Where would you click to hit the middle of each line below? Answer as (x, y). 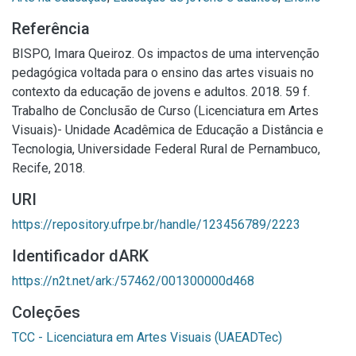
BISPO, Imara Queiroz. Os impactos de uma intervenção (166, 54)
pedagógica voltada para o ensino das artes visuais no (163, 73)
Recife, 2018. (48, 168)
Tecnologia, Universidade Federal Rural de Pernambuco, (166, 149)
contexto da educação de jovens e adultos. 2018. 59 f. (161, 92)
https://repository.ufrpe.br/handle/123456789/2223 (156, 224)
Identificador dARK (80, 256)
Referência (51, 29)
